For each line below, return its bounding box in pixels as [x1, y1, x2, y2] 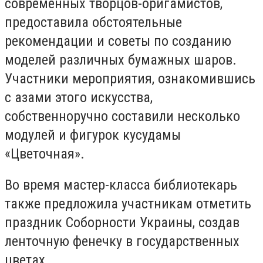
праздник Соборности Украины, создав [5, 214, 240, 231]
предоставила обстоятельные [5, 14, 182, 31]
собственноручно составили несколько [5, 107, 240, 124]
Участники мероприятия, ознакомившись [5, 70, 255, 87]
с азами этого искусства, [5, 89, 153, 106]
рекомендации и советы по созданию [5, 32, 231, 49]
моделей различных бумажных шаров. [5, 51, 237, 68]
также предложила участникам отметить [5, 195, 251, 213]
